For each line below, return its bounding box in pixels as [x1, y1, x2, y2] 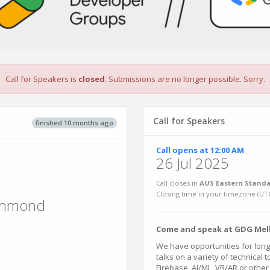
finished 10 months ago [36, 118, 113, 127]
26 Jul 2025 [156, 153, 229, 173]
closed [78, 74, 105, 84]
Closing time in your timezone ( [156, 189, 259, 198]
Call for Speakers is [5, 74, 78, 84]
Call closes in [156, 178, 199, 187]
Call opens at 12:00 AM [156, 145, 244, 155]
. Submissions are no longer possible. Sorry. [104, 74, 265, 84]
